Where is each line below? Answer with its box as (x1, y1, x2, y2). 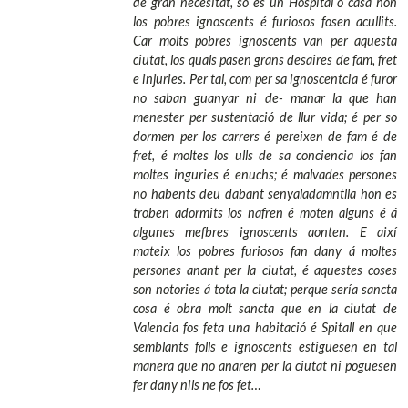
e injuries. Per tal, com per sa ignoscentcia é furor (133, 71, 397, 87)
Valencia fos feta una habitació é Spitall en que (133, 320, 397, 336)
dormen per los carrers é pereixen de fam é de (133, 128, 397, 145)
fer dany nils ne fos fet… (133, 377, 261, 393)
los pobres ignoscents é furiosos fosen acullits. (133, 14, 397, 30)
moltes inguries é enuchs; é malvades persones (133, 167, 397, 183)
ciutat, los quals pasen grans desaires (133, 52, 336, 68)
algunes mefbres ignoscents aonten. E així (133, 224, 397, 240)
